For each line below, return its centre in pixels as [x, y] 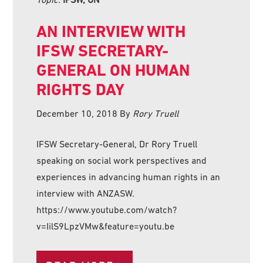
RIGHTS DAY [81, 89]
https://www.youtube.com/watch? [107, 209]
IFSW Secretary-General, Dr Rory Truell [117, 144]
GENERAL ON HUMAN [113, 70]
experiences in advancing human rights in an [129, 176]
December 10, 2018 [77, 113]
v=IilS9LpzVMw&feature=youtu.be [106, 226]
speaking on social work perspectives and [122, 160]
